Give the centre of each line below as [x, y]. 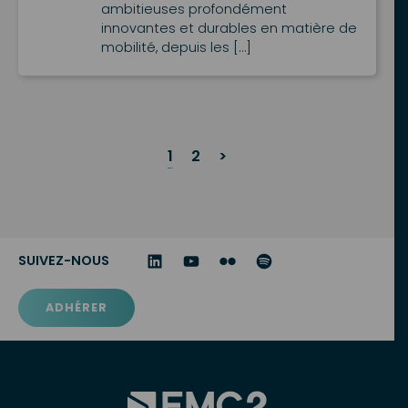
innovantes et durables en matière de [229, 29]
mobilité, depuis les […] [176, 48]
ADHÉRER [76, 308]
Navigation [76, 175]
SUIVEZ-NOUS [64, 261]
